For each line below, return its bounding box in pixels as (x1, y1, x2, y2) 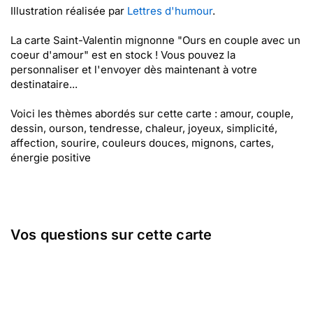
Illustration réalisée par (10, 4, 127, 17)
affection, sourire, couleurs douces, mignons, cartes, (10, 136, 274, 150)
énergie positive (10, 151, 91, 164)
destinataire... (10, 78, 78, 91)
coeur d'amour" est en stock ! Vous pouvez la (10, 48, 235, 61)
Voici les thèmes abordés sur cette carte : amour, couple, (10, 107, 293, 120)
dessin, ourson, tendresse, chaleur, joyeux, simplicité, (10, 122, 277, 135)
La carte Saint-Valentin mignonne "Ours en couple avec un (10, 34, 300, 47)
